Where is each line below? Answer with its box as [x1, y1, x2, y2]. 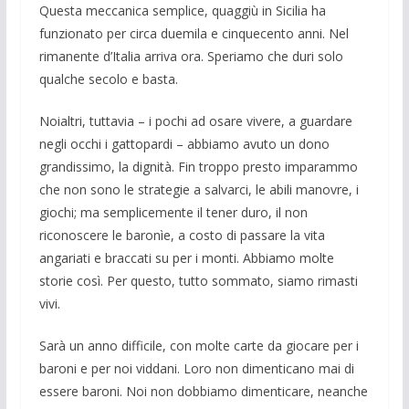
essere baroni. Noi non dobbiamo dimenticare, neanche [38, 382, 368, 400]
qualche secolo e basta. [38, 69, 178, 88]
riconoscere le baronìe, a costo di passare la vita [38, 225, 325, 244]
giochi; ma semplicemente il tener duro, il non [38, 203, 308, 221]
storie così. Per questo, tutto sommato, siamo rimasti [38, 271, 358, 289]
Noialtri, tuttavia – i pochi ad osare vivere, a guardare [38, 111, 352, 130]
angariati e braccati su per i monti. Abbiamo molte [38, 248, 334, 267]
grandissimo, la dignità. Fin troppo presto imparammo [38, 157, 358, 175]
